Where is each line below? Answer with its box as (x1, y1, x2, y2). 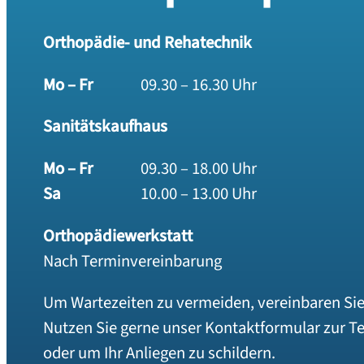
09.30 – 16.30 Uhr (141, 72, 258, 97)
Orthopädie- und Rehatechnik (43, 30, 262, 54)
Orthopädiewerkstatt (43, 223, 193, 248)
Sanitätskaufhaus (43, 115, 168, 139)
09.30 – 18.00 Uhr (141, 156, 258, 180)
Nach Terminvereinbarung (43, 249, 223, 273)
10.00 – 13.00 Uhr (141, 181, 258, 206)
